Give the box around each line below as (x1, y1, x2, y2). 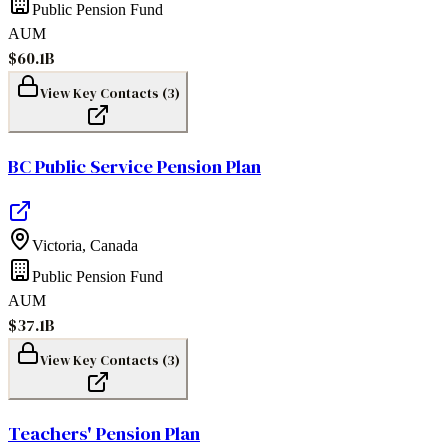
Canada (90, 237, 138, 255)
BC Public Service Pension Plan (8, 153, 261, 179)
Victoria (32, 237, 82, 255)
